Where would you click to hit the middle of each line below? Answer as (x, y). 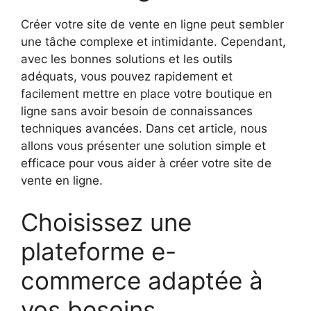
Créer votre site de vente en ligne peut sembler (152, 25)
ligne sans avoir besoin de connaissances (137, 111)
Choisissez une (106, 222)
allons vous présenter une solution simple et (143, 146)
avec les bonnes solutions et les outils (127, 59)
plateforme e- (99, 251)
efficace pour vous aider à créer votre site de (146, 163)
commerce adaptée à (142, 280)
